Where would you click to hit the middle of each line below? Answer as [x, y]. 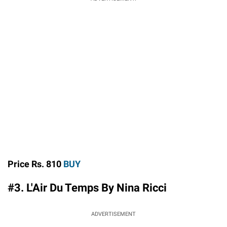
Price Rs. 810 [35, 164]
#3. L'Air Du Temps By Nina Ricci [87, 187]
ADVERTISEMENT [113, 214]
